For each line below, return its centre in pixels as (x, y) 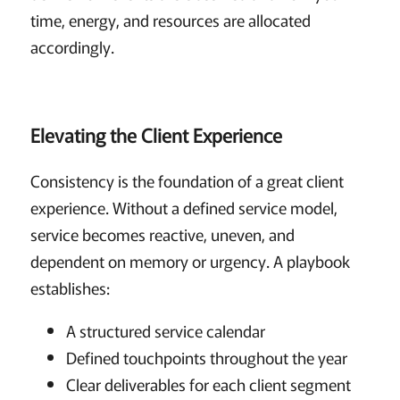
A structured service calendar (165, 330)
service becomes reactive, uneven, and (162, 233)
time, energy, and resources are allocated (170, 19)
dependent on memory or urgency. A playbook (190, 260)
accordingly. (72, 46)
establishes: (70, 287)
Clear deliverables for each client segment (208, 383)
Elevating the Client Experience (156, 134)
